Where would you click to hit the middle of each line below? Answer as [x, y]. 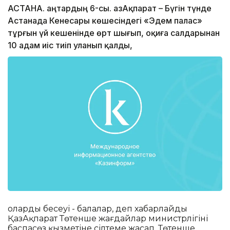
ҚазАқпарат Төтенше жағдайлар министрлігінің [108, 218]
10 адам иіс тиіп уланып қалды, [70, 45]
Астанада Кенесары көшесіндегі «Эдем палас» [105, 21]
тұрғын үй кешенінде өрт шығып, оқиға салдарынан [114, 33]
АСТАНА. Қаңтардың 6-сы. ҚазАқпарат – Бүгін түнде [110, 8]
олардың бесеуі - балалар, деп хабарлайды [98, 208]
